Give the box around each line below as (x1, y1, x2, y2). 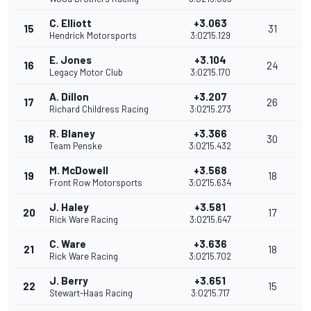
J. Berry (49, 274, 88, 287)
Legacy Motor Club (49, 67, 123, 78)
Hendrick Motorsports (49, 30, 137, 42)
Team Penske (49, 140, 102, 152)
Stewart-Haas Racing (49, 287, 133, 299)
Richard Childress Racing (49, 103, 149, 115)
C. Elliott (49, 17, 92, 30)
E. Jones (49, 53, 92, 67)
